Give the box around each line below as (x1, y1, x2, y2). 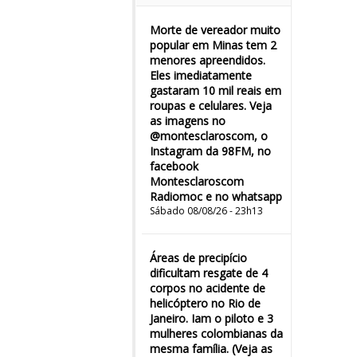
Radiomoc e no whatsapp (150, 189, 282, 204)
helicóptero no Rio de (150, 296, 261, 311)
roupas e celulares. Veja (150, 98, 272, 113)
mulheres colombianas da (150, 326, 283, 341)
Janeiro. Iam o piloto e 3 (150, 311, 273, 326)
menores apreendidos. (150, 53, 265, 68)
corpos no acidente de (150, 280, 265, 296)
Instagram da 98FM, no (150, 143, 271, 159)
